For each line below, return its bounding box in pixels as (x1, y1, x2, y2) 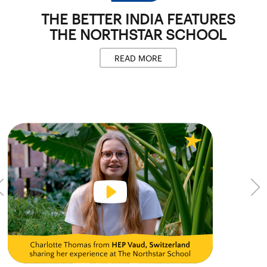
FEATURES (163, 10, 235, 27)
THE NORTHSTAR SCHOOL (49, 26, 226, 43)
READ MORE (114, 53, 162, 63)
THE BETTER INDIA (41, 10, 163, 27)
